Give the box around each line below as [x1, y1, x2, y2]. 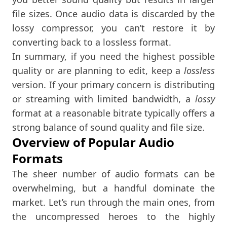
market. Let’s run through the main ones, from [12, 196, 215, 208]
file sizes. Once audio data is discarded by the [12, 7, 215, 20]
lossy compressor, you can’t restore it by [12, 21, 215, 34]
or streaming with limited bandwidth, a [12, 92, 195, 105]
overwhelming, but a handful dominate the [12, 181, 215, 194]
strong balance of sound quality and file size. [12, 121, 205, 133]
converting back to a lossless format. [12, 35, 171, 48]
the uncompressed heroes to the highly [12, 210, 215, 222]
